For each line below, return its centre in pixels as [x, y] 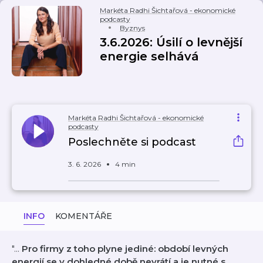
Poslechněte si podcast [132, 142]
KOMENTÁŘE [84, 216]
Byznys [132, 28]
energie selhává [149, 56]
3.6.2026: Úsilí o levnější [171, 42]
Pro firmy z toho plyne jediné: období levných [125, 249]
